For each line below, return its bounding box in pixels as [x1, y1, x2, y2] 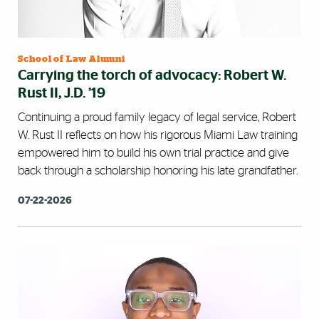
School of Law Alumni [18, 55, 126, 65]
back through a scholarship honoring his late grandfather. [18, 164, 298, 177]
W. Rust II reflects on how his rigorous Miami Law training [18, 129, 298, 142]
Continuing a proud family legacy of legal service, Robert [18, 111, 296, 124]
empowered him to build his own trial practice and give [18, 147, 289, 159]
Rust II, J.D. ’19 [18, 86, 105, 101]
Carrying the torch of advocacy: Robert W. [18, 68, 286, 83]
